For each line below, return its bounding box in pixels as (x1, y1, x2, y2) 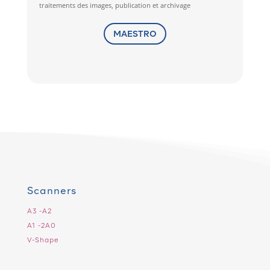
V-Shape (27, 236, 59, 245)
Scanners (27, 185, 77, 197)
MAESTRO (113, 28, 157, 39)
